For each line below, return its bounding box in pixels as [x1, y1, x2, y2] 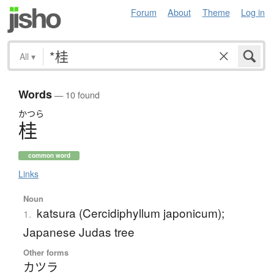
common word [28, 151, 70, 160]
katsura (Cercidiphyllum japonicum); [36, 204, 224, 221]
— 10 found [52, 88, 100, 102]
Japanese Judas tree [23, 223, 135, 240]
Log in [241, 6, 265, 18]
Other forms [23, 246, 68, 259]
